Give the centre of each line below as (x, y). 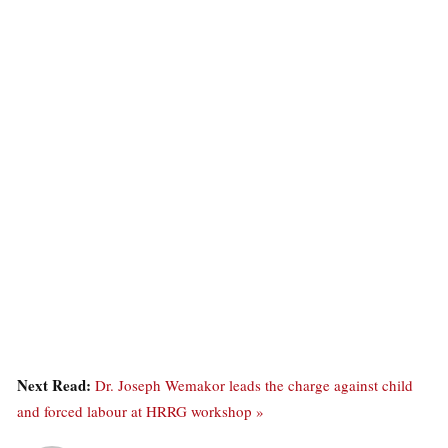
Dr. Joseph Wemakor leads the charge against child (254, 385)
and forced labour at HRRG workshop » (140, 411)
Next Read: (56, 385)
